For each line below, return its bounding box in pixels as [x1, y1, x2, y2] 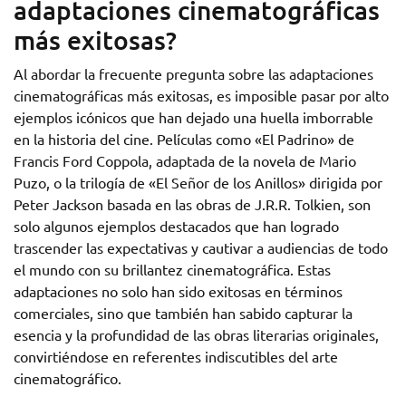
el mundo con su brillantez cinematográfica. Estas [14, 260, 331, 278]
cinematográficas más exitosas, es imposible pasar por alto [14, 86, 389, 104]
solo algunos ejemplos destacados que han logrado [14, 217, 339, 235]
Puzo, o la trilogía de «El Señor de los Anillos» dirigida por [14, 173, 382, 191]
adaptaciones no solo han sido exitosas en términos [14, 282, 343, 300]
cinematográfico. [14, 369, 121, 387]
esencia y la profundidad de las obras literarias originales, [14, 325, 379, 343]
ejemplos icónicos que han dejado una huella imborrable [14, 108, 373, 126]
